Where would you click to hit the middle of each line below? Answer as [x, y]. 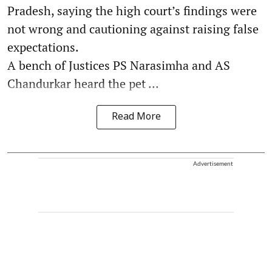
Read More [136, 117]
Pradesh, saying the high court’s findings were [132, 10]
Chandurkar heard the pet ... [83, 83]
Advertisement [213, 163]
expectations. [43, 47]
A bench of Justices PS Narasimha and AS [119, 65]
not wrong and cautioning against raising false [133, 29]
